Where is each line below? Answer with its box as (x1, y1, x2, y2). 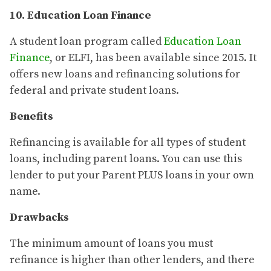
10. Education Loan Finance (10, 8, 151, 23)
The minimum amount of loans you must (10, 237, 213, 251)
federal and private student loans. (10, 83, 179, 98)
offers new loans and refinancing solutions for (10, 67, 240, 82)
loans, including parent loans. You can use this (10, 152, 242, 166)
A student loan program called (10, 34, 164, 49)
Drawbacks (10, 211, 69, 225)
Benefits (10, 109, 53, 124)
